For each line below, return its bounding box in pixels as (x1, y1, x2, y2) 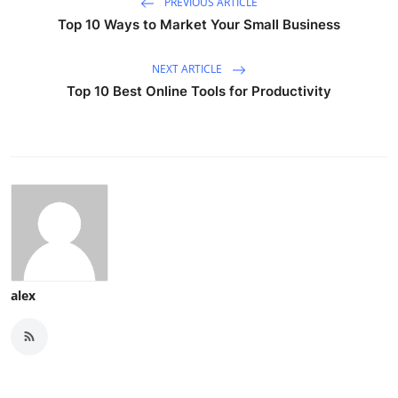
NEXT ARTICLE (152, 60, 225, 76)
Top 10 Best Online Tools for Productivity (67, 82, 331, 99)
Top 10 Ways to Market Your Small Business (58, 15, 340, 33)
